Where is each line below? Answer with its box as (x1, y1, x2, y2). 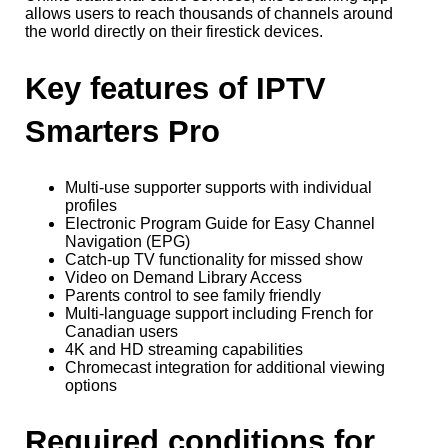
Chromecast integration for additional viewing (65, 358, 385, 376)
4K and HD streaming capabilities (65, 340, 303, 358)
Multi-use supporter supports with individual (65, 178, 372, 196)
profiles (65, 196, 117, 214)
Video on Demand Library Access (65, 268, 302, 286)
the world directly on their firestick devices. (25, 22, 323, 40)
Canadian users (65, 322, 178, 340)
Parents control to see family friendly (65, 286, 321, 304)
